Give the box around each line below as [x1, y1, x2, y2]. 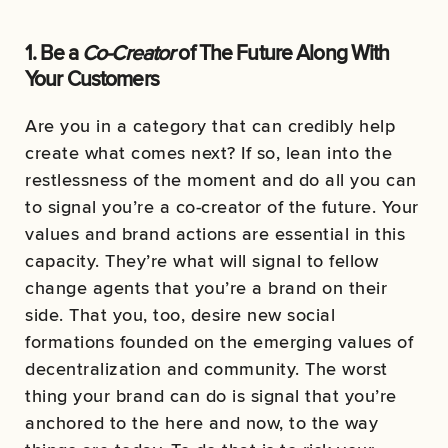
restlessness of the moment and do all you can [25, 167, 417, 193]
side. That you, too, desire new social [25, 302, 335, 328]
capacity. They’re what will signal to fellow [25, 248, 378, 274]
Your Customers [25, 63, 159, 95]
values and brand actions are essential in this [25, 221, 405, 247]
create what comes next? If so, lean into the [25, 140, 392, 166]
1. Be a [25, 37, 83, 69]
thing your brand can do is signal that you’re [25, 383, 397, 409]
